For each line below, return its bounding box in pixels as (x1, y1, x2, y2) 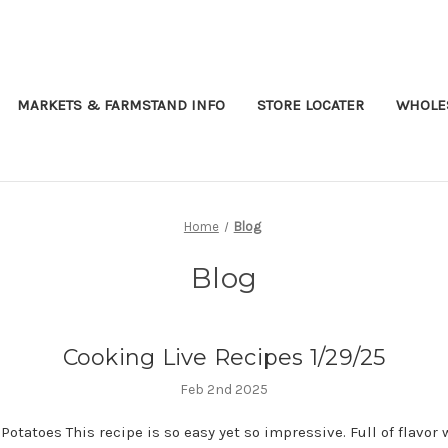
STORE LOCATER (257, 95, 364, 114)
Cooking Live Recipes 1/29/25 (62, 343, 386, 371)
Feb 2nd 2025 (180, 380, 268, 398)
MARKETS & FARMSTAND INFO (17, 95, 225, 114)
